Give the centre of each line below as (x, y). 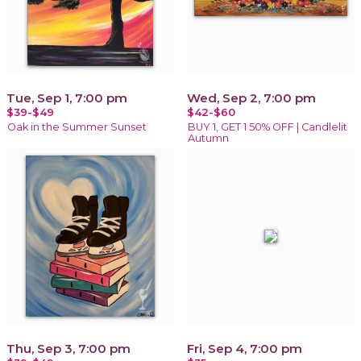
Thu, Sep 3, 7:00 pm (68, 348)
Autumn (208, 138)
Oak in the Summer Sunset (77, 127)
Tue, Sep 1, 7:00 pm (67, 98)
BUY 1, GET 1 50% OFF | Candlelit (268, 127)
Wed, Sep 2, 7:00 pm (251, 98)
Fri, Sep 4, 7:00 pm (245, 348)
